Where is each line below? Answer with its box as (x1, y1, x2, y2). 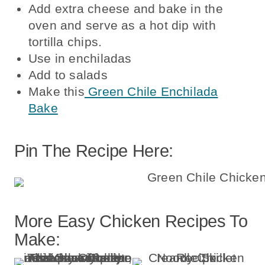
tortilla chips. (28, 34, 102, 49)
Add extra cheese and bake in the (28, 1, 223, 15)
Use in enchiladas (28, 51, 132, 65)
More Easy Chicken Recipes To (14, 212, 248, 231)
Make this (28, 84, 85, 98)
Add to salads (28, 67, 108, 82)
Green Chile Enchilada (84, 84, 218, 98)
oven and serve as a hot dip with (28, 18, 216, 32)
